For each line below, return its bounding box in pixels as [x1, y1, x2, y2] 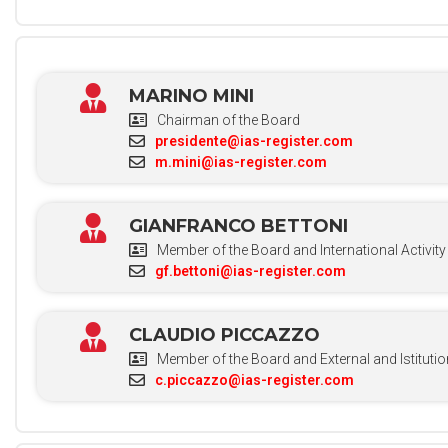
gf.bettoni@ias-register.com [155, 262, 347, 279]
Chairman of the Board [157, 111, 301, 128]
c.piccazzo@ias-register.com [155, 371, 355, 388]
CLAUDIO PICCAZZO [129, 323, 321, 346]
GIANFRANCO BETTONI [129, 214, 349, 237]
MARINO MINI [129, 84, 255, 107]
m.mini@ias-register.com [155, 153, 328, 170]
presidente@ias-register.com [155, 132, 354, 149]
